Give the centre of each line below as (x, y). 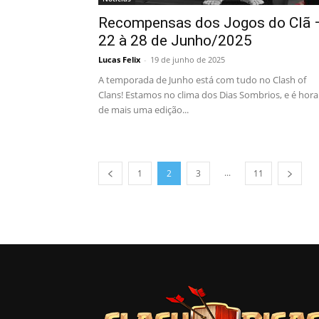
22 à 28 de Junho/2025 (175, 41)
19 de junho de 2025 (188, 59)
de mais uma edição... (143, 110)
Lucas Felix (119, 59)
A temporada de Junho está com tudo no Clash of (202, 80)
